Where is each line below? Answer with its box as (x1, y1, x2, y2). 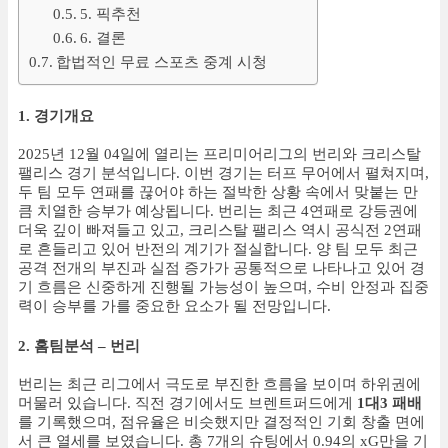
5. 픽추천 (80, 5, 142, 23)
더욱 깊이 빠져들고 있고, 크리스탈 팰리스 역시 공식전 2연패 (18, 221, 422, 238)
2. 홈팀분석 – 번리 (18, 338, 140, 355)
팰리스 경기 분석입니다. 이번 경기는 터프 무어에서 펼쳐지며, (18, 164, 429, 181)
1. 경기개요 (18, 107, 94, 124)
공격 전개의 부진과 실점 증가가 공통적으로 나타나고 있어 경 (18, 259, 425, 276)
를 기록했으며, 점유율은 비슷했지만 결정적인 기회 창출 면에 (18, 414, 425, 431)
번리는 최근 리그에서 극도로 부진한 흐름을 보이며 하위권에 (18, 376, 421, 393)
